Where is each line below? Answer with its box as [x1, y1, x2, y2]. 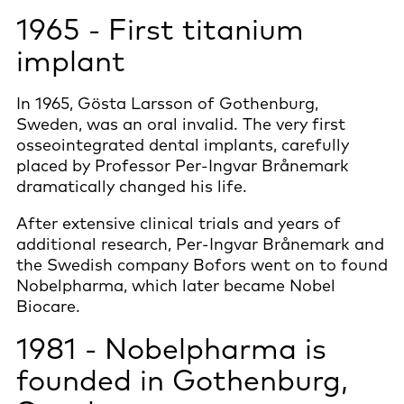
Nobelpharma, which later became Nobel [16, 274, 335, 296]
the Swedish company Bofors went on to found [16, 253, 388, 275]
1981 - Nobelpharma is [16, 329, 326, 366]
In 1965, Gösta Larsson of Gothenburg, [16, 92, 318, 114]
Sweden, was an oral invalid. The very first [16, 113, 345, 134]
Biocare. [16, 295, 85, 317]
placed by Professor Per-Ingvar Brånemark [16, 154, 349, 176]
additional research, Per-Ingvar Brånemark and [16, 233, 384, 254]
